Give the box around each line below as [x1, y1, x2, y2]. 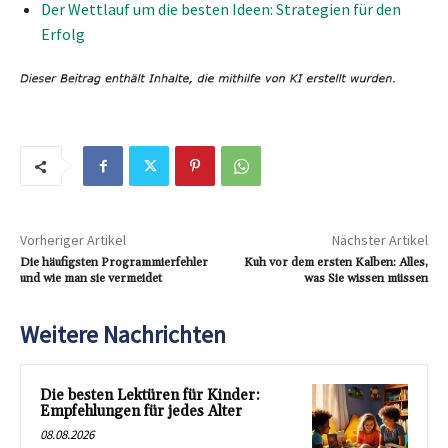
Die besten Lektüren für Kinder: [40, 386, 260, 405]
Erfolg [41, 23, 85, 44]
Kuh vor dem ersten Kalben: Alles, [243, 255, 428, 270]
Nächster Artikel [331, 231, 428, 249]
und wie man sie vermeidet [20, 271, 162, 286]
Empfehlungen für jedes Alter [40, 402, 242, 421]
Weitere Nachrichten [20, 319, 226, 350]
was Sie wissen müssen [303, 271, 428, 286]
